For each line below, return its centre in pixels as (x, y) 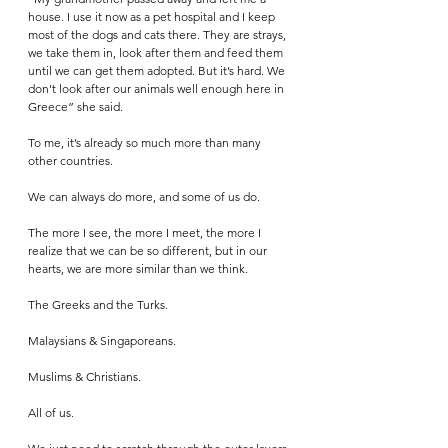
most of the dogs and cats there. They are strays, (158, 35)
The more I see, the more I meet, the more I (146, 233)
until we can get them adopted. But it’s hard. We (158, 71)
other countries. (72, 161)
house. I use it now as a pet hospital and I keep (153, 17)
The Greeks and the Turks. (99, 305)
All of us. (52, 413)
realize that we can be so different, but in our (149, 251)
